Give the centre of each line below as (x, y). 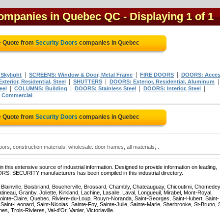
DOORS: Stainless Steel (105, 88)
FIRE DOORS (157, 75)
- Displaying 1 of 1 (168, 16)
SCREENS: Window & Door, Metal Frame (81, 75)
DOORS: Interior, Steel (172, 88)
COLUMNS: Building (41, 88)
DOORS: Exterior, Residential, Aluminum (162, 82)
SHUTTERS (88, 82)
